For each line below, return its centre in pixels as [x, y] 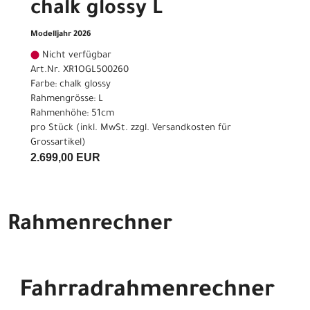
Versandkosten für [192, 129]
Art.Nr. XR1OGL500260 [80, 71]
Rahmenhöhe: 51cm [72, 114]
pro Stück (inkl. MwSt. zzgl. [91, 129]
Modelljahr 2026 [61, 35]
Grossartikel [56, 143]
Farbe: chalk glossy [71, 85]
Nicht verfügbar [75, 56]
